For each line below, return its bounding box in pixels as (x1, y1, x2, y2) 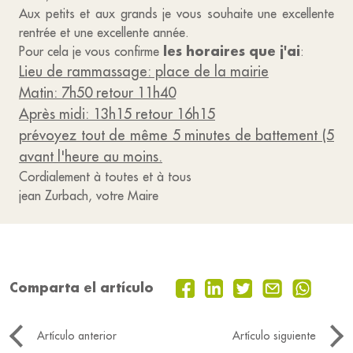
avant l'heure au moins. (19, 147, 162, 165)
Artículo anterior (37, 329, 117, 344)
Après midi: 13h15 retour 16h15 (19, 105, 215, 123)
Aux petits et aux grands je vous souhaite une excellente (19, 6, 334, 21)
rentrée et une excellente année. (19, 24, 189, 40)
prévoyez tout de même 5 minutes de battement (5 (19, 126, 334, 144)
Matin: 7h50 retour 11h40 (19, 84, 176, 102)
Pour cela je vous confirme (19, 43, 163, 59)
